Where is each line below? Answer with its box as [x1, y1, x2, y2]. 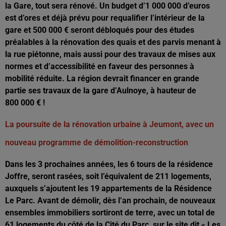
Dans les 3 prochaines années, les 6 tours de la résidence [5, 159, 213, 169]
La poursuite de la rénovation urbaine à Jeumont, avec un [5, 119, 214, 129]
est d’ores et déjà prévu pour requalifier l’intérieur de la [5, 13, 205, 23]
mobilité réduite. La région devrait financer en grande [5, 73, 199, 83]
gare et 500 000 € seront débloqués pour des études [5, 25, 194, 35]
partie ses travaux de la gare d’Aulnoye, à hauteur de [5, 85, 196, 95]
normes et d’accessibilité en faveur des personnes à [5, 61, 194, 71]
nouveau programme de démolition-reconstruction [5, 137, 188, 147]
